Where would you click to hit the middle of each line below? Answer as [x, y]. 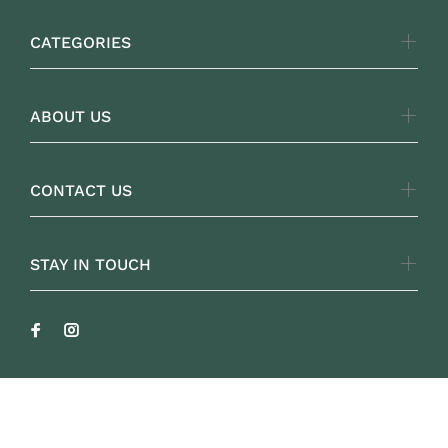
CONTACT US [81, 190]
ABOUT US [70, 116]
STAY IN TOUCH [90, 264]
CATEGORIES [80, 42]
